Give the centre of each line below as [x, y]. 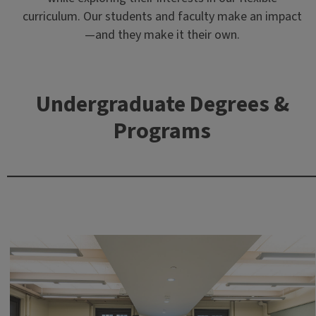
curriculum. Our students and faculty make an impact [163, 16]
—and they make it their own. [163, 35]
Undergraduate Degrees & [162, 104]
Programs [163, 131]
